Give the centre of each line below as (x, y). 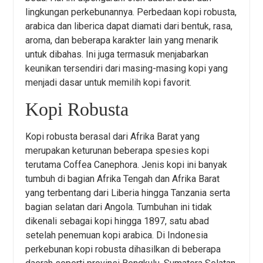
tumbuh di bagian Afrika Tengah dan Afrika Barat (123, 179)
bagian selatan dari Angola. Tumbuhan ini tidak (119, 207)
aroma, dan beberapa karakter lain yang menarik (122, 40)
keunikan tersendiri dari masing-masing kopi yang (127, 68)
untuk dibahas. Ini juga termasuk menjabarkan (117, 54)
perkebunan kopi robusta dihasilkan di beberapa (123, 249)
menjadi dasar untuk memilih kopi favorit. (109, 82)
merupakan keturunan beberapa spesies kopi (117, 151)
